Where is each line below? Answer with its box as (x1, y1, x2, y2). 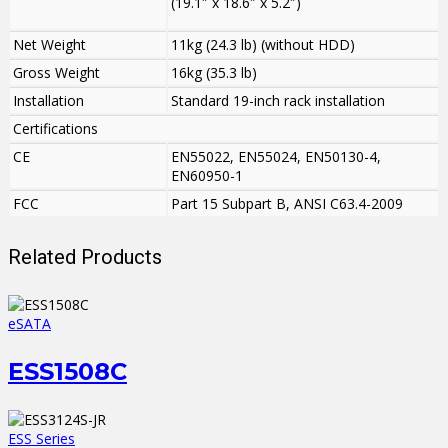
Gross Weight (13, 63, 100, 83)
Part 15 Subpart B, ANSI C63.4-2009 (171, 194, 403, 214)
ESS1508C (8, 357, 127, 387)
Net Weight (13, 35, 86, 55)
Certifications (13, 119, 98, 139)
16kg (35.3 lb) (171, 63, 257, 83)
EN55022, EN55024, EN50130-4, (171, 147, 381, 167)
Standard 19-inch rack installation (171, 91, 385, 111)
